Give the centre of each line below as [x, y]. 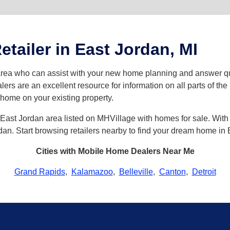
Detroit [204, 172]
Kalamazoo [92, 172]
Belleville [136, 172]
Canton [172, 172]
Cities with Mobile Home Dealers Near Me [115, 151]
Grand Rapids [40, 172]
